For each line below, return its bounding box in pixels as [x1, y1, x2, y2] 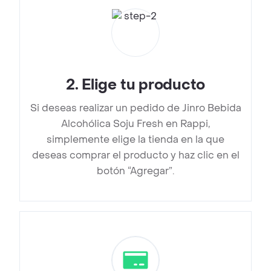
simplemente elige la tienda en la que [47, 133, 224, 146]
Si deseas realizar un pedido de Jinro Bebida [30, 102, 241, 115]
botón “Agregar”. [97, 165, 174, 178]
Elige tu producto [82, 76, 206, 95]
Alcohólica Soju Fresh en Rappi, [61, 117, 210, 131]
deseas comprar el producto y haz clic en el [31, 149, 240, 162]
